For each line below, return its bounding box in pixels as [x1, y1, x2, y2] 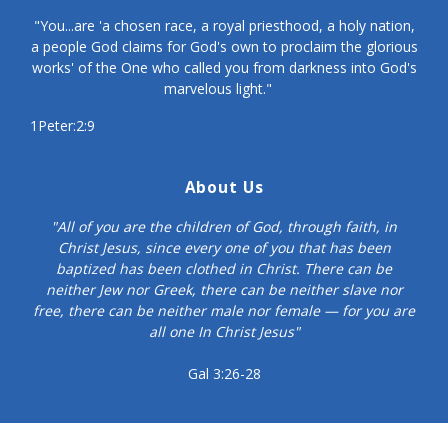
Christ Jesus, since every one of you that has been [57, 238, 391, 257]
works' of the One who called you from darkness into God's [31, 58, 417, 77]
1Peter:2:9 [30, 116, 95, 135]
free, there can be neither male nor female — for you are [33, 301, 415, 320]
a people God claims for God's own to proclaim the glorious [30, 37, 418, 56]
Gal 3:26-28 [187, 364, 261, 383]
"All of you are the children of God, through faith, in [51, 217, 397, 236]
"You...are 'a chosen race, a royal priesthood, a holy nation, [33, 16, 415, 35]
